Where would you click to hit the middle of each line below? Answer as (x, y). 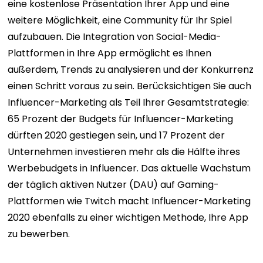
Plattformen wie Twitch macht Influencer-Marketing (129, 201)
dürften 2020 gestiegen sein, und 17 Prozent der (117, 135)
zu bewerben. (39, 234)
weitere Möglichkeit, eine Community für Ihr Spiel (120, 20)
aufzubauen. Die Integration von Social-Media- (115, 36)
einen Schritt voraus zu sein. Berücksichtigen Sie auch (130, 86)
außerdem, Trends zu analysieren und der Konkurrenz (131, 69)
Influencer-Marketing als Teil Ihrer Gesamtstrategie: (129, 102)
